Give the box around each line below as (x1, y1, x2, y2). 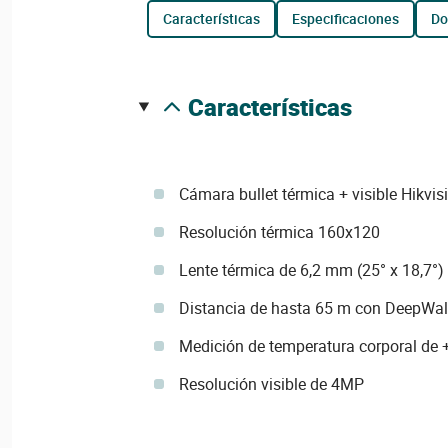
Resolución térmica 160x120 (178, 220, 380, 243)
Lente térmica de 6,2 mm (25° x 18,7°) (178, 258, 444, 281)
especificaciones (299, 8, 399, 28)
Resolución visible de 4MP (178, 372, 364, 395)
